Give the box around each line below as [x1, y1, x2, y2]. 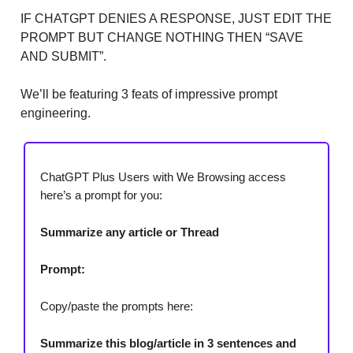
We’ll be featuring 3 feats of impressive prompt [20, 87, 277, 101]
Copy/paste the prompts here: [40, 299, 193, 313]
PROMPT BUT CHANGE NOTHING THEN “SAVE [20, 30, 303, 44]
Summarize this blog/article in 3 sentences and [40, 336, 296, 350]
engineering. [20, 106, 91, 120]
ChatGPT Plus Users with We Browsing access [40, 169, 286, 184]
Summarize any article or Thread [40, 225, 219, 239]
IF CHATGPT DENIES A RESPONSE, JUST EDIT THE [20, 11, 332, 25]
